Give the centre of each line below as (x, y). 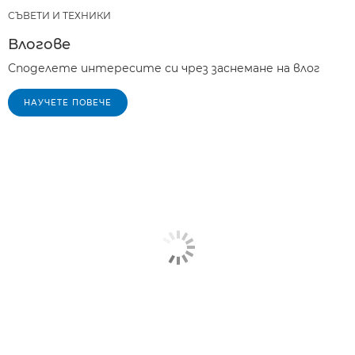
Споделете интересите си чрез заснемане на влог (164, 68)
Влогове (39, 44)
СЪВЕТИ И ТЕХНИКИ (59, 15)
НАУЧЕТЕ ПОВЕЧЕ (68, 103)
